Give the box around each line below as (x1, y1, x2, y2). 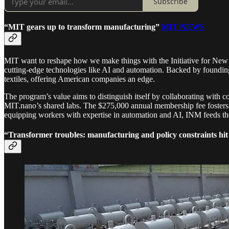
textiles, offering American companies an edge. (4, 75, 155, 84)
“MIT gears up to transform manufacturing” (4, 22, 162, 31)
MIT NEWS (162, 22, 204, 31)
